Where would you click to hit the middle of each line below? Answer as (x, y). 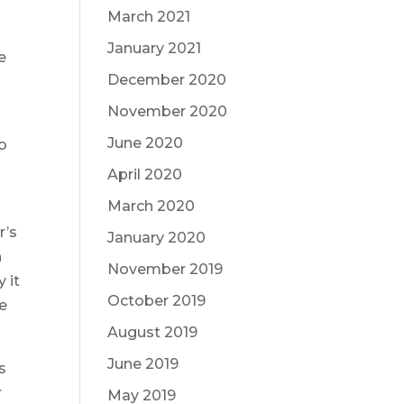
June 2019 (143, 364)
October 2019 (157, 301)
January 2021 (155, 48)
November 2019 (165, 269)
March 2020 (151, 206)
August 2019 (153, 332)
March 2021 (149, 17)
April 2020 (145, 174)
